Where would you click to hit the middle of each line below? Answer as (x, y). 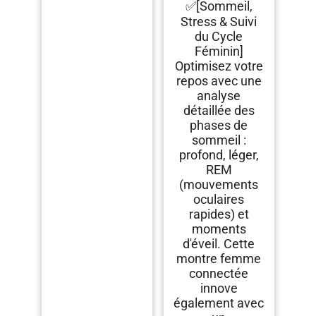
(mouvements (219, 185)
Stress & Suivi (219, 22)
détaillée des (219, 111)
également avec (219, 303)
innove (219, 288)
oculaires (219, 200)
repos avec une (219, 81)
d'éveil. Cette (219, 244)
